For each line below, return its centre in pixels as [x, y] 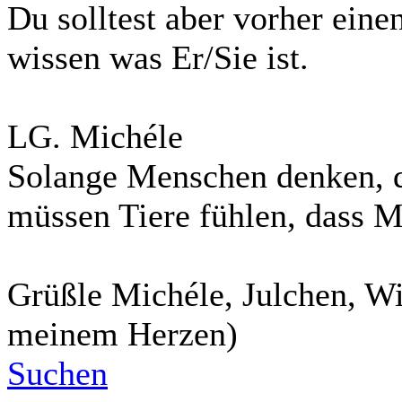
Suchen [57, 373]
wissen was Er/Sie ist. [158, 57]
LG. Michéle [95, 136]
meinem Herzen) [122, 333]
